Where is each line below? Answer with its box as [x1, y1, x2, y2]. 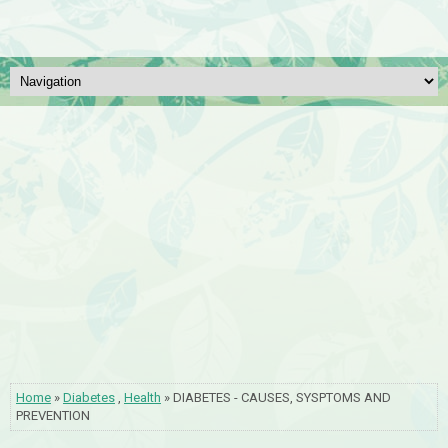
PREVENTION [16, 408, 90, 423]
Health [124, 390, 161, 405]
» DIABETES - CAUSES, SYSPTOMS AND [161, 390, 391, 405]
